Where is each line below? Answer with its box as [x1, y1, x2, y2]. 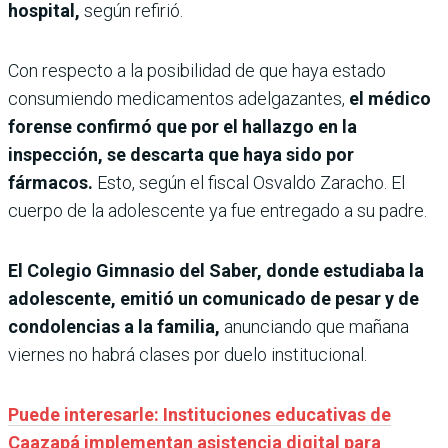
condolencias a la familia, [8, 316, 220, 338]
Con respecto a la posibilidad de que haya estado [8, 60, 386, 82]
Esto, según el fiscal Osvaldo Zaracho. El [93, 172, 405, 194]
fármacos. [8, 172, 93, 194]
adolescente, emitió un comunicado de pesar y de [8, 288, 419, 310]
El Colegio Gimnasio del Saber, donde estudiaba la [8, 260, 424, 282]
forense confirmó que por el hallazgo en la [8, 116, 357, 138]
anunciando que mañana [220, 316, 409, 338]
